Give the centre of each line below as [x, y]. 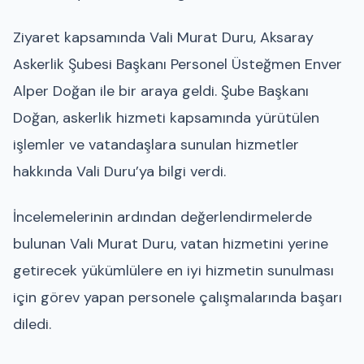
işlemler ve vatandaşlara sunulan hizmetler [156, 145]
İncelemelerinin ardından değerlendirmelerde [162, 217]
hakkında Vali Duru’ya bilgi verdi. [119, 172]
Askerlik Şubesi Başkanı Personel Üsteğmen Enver [178, 65]
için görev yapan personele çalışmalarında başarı [178, 297]
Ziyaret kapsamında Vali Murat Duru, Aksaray [163, 38]
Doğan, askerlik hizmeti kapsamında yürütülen [166, 118]
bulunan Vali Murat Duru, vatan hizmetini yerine [171, 243]
